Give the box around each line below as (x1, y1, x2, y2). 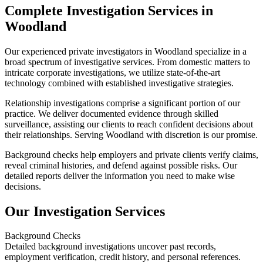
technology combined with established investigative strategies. (5, 77, 234, 88)
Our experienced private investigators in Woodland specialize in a (5, 46, 247, 56)
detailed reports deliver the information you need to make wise (5, 170, 235, 181)
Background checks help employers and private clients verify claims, (5, 149, 258, 160)
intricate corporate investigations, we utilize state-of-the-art (5, 67, 220, 77)
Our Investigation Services (5, 203, 165, 219)
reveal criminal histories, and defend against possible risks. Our (5, 160, 237, 170)
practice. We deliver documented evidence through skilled (5, 108, 218, 119)
